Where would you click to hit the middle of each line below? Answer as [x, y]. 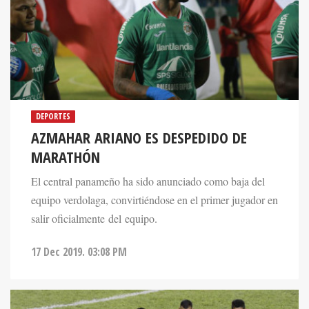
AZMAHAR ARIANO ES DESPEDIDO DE [139, 137]
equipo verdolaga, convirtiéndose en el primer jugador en [154, 200]
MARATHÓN [66, 157]
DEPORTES [53, 116]
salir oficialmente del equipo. [94, 218]
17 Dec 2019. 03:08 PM [79, 251]
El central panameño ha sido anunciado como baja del [148, 181]
